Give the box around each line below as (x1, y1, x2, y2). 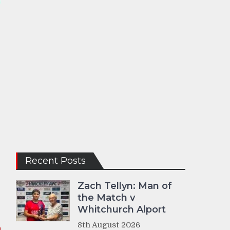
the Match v (78, 192, 135, 203)
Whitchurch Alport (78, 204, 166, 215)
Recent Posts (25, 155, 86, 166)
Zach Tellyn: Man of (78, 180, 172, 191)
